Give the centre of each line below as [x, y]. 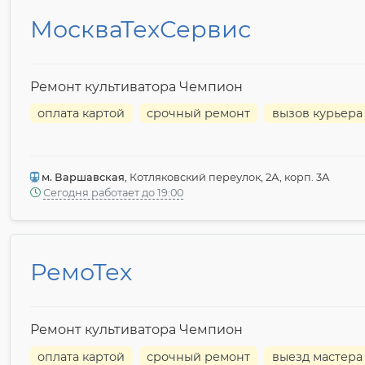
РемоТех [81, 272]
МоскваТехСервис [141, 29]
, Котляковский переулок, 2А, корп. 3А [227, 178]
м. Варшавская [82, 178]
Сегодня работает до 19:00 [113, 193]
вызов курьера [317, 114]
